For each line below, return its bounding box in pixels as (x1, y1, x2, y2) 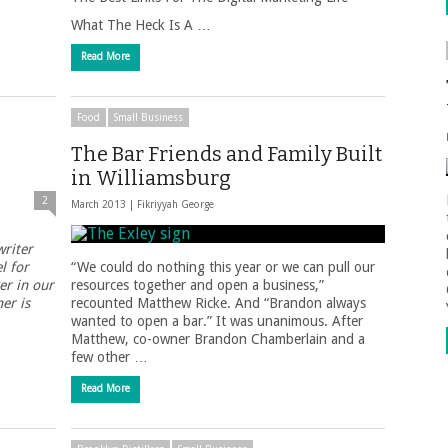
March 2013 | (71, 199, 137, 210)
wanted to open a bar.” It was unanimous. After (71, 313, 363, 329)
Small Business (114, 112, 183, 123)
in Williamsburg (71, 166, 231, 190)
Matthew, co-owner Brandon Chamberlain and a (71, 331, 365, 347)
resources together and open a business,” (71, 277, 324, 293)
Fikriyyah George (137, 199, 214, 210)
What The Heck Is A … (71, 17, 211, 33)
